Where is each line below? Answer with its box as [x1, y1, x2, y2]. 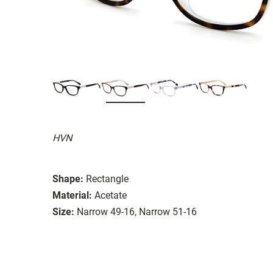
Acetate [94, 189, 127, 201]
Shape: [52, 172, 83, 185]
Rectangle [86, 172, 129, 185]
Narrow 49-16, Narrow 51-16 [77, 205, 197, 218]
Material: [52, 189, 92, 201]
